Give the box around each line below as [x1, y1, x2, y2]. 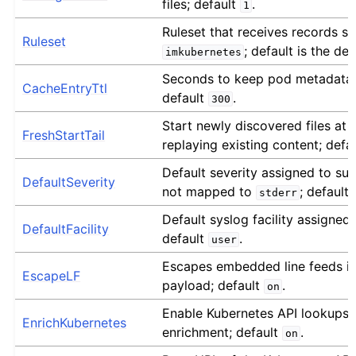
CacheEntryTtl [22, 79, 108, 96]
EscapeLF [22, 267, 81, 284]
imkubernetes [164, 45, 242, 58]
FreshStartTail [22, 126, 106, 143]
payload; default [162, 277, 265, 293]
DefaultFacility [22, 220, 110, 237]
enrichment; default [162, 323, 283, 340]
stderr [258, 186, 297, 199]
